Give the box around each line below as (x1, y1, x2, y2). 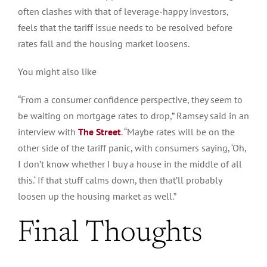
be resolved (156, 21, 204, 33)
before (204, 21, 232, 33)
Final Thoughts (18, 218, 203, 249)
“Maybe (124, 125, 154, 138)
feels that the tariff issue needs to (18, 21, 156, 33)
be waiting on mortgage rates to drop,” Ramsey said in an (18, 109, 249, 122)
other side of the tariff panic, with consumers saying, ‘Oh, (18, 141, 246, 154)
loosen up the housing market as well (18, 190, 172, 202)
